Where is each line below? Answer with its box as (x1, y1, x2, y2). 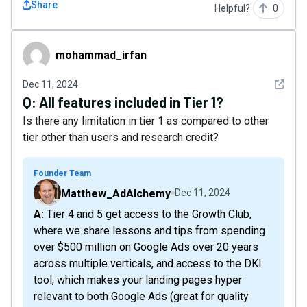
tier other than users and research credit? (23, 131, 219, 144)
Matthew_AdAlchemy (61, 187, 171, 200)
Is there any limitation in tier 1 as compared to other (23, 114, 269, 127)
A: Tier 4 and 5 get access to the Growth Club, (34, 208, 44, 221)
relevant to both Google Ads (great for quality (34, 290, 249, 303)
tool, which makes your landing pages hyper (34, 273, 242, 286)
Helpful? (214, 3, 250, 14)
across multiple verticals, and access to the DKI (34, 257, 262, 270)
